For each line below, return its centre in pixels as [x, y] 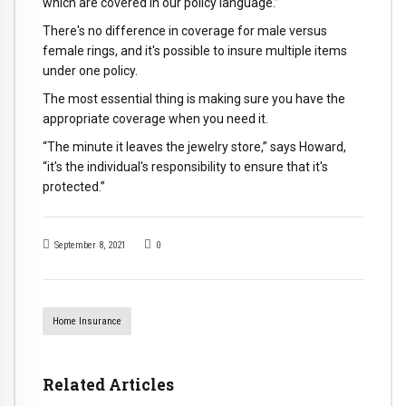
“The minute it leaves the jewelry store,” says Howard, [194, 146]
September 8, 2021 [90, 246]
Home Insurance [87, 322]
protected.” [74, 186]
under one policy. [90, 71]
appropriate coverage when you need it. [155, 118]
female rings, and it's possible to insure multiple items [195, 51]
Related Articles [108, 385]
